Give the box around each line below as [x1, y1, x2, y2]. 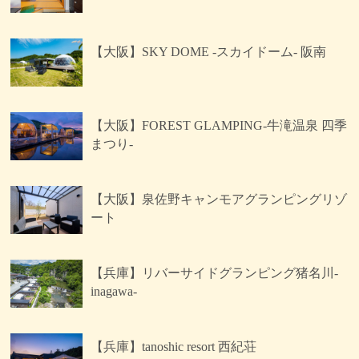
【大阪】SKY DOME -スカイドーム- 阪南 [91, 44, 327, 58]
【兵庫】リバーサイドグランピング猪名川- [91, 265, 339, 280]
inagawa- [91, 284, 138, 298]
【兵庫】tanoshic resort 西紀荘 [91, 339, 257, 353]
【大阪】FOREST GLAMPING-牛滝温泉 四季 [91, 118, 348, 132]
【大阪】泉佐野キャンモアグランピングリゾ [91, 192, 348, 206]
